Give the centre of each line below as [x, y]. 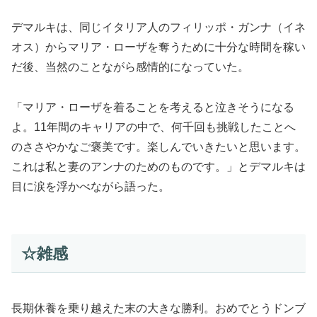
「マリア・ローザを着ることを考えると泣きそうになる [153, 108]
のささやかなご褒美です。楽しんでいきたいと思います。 [158, 147]
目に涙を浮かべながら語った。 [91, 187]
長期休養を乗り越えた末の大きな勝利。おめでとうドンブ [158, 308]
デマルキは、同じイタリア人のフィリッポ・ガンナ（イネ [158, 28]
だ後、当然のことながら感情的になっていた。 [130, 67]
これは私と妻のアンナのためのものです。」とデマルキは [158, 167]
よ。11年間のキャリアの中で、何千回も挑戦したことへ [154, 127]
